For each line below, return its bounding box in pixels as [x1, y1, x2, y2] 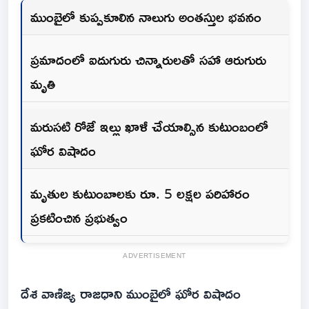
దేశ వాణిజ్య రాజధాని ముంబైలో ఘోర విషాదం [21, 279, 241, 308]
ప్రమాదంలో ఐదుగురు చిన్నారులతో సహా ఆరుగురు [30, 46, 266, 74]
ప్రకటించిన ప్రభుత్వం [30, 203, 128, 232]
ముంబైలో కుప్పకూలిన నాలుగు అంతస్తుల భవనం [30, 3, 261, 31]
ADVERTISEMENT [123, 249, 186, 263]
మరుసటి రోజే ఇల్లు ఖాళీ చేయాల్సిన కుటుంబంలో [30, 112, 268, 141]
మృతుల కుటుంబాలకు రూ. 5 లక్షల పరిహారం [30, 179, 250, 208]
